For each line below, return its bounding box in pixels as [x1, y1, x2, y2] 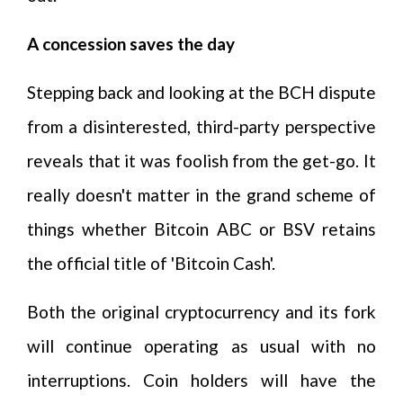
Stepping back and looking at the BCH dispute [27, 82, 376, 103]
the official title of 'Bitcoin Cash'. [27, 253, 275, 273]
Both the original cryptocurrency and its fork [27, 301, 376, 322]
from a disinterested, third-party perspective [27, 116, 376, 137]
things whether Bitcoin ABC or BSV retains [27, 219, 376, 239]
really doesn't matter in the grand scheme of [27, 184, 376, 205]
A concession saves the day [27, 33, 235, 54]
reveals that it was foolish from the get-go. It [27, 150, 376, 171]
